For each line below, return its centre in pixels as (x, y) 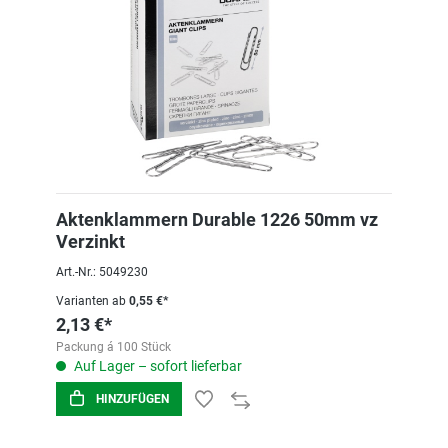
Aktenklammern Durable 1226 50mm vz (217, 219)
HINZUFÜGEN (132, 399)
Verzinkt (90, 241)
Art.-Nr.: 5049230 (102, 272)
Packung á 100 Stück (113, 347)
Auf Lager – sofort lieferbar (156, 366)
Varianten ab (91, 301)
